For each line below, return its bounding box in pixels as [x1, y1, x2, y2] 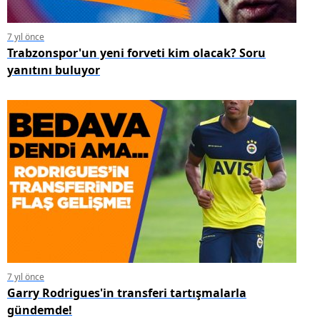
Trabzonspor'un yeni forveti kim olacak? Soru [7, 44, 266, 61]
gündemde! [7, 301, 72, 318]
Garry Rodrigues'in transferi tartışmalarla [7, 284, 246, 301]
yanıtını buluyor [7, 61, 100, 78]
